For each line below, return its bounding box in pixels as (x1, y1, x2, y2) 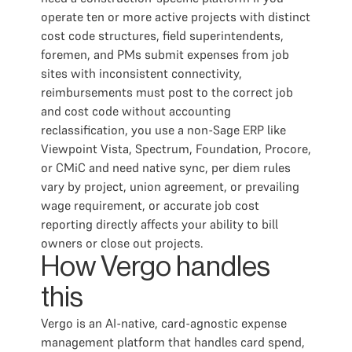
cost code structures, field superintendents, (41, 27, 284, 43)
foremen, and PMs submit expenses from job (41, 46, 289, 62)
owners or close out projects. (41, 235, 203, 251)
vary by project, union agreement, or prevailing (41, 178, 299, 194)
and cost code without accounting (41, 103, 231, 119)
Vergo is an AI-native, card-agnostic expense (41, 315, 287, 331)
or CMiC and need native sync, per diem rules (41, 159, 291, 175)
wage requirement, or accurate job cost (41, 197, 259, 213)
